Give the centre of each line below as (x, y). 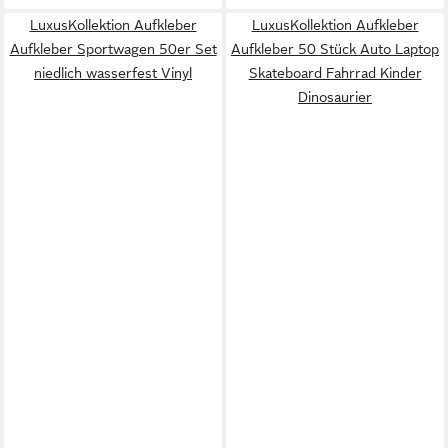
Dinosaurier (335, 97)
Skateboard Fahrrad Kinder (335, 73)
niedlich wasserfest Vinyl (113, 73)
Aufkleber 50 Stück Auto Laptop (335, 49)
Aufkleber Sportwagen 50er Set (113, 49)
